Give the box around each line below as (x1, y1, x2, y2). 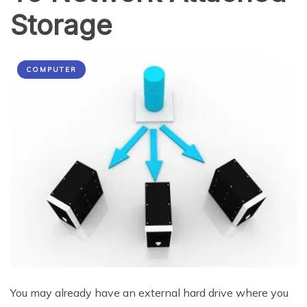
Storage (10, 8, 112, 42)
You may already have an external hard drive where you (10, 285, 288, 299)
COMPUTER (26, 65, 77, 75)
